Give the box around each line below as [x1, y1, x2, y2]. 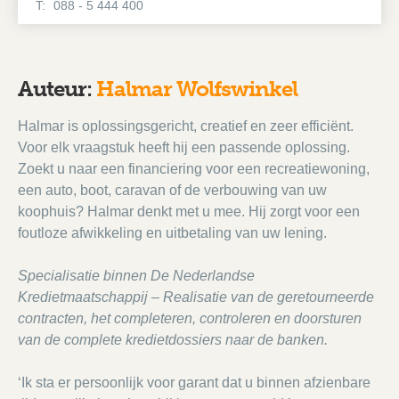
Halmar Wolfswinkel [96, 76, 297, 102]
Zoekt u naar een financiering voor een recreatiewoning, [18, 161, 370, 176]
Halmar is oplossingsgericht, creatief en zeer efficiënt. [18, 118, 354, 134]
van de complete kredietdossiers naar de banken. [18, 332, 328, 347]
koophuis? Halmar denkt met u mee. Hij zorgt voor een [18, 204, 360, 219]
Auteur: [18, 76, 96, 102]
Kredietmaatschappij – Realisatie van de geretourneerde [18, 289, 374, 305]
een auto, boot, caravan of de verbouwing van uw [18, 183, 327, 198]
